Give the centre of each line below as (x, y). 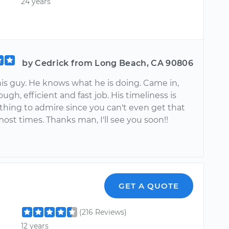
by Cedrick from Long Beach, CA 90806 (108, 63)
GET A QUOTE (149, 186)
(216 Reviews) (103, 212)
